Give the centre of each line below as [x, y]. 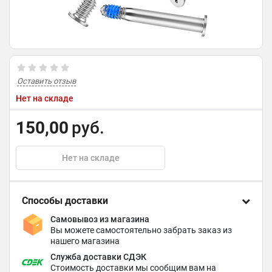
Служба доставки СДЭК [99, 257]
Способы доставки [65, 201]
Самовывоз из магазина [100, 219]
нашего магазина [85, 241]
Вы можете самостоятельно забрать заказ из [141, 230]
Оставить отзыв [46, 81]
